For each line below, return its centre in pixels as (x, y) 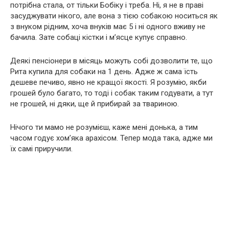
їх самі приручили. (41, 148)
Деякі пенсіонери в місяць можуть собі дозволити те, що (111, 61)
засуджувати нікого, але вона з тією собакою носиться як (114, 16)
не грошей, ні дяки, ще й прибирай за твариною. (95, 104)
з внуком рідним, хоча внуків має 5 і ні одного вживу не (108, 26)
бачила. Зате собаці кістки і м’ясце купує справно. (99, 37)
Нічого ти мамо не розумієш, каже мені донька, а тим (104, 127)
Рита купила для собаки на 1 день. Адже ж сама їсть (104, 71)
